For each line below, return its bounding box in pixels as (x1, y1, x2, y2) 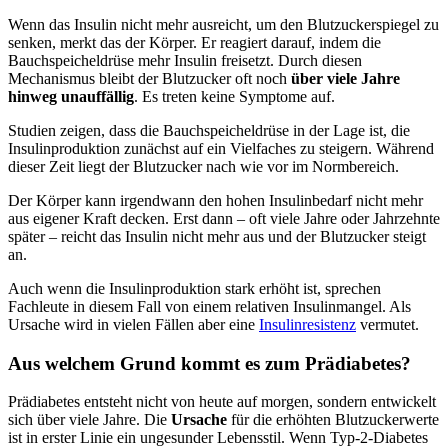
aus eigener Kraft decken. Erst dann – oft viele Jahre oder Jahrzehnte (8, 209, 440, 227)
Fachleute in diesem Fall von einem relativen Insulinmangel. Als (8, 297, 411, 315)
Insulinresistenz (259, 315, 356, 333)
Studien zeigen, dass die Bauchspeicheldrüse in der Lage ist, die (8, 121, 410, 139)
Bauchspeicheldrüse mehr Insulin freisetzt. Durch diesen (8, 51, 362, 69)
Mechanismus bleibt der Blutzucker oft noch (8, 69, 291, 87)
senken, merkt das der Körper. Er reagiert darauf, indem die (8, 33, 381, 51)
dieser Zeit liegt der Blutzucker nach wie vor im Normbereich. (8, 157, 399, 175)
